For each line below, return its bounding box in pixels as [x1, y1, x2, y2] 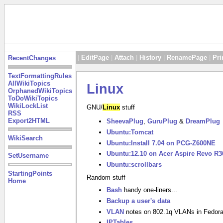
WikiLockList [7, 102, 48, 110]
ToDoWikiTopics [7, 94, 58, 102]
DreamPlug [186, 117, 220, 125]
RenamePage [167, 54, 207, 62]
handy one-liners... [122, 186, 177, 194]
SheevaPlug [107, 117, 143, 125]
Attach [114, 54, 134, 62]
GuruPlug [147, 117, 177, 125]
